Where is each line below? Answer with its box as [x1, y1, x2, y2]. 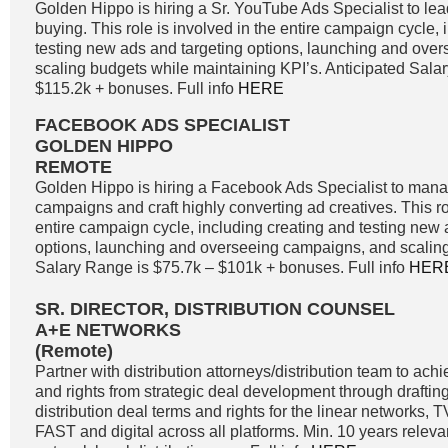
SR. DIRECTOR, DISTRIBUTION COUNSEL [35, 299, 395, 319]
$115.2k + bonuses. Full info [35, 80, 238, 97]
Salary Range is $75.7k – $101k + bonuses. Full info [35, 259, 409, 276]
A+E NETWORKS [35, 320, 181, 340]
